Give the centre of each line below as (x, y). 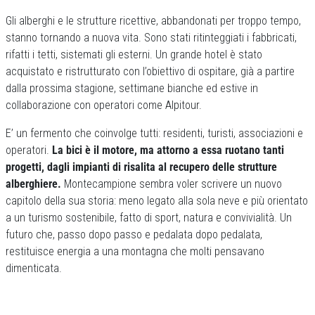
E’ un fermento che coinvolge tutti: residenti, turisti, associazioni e (154, 133)
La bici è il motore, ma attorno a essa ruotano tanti (168, 150)
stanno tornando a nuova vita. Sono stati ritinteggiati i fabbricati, (151, 37)
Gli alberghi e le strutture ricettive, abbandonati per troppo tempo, (153, 20)
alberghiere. (33, 184)
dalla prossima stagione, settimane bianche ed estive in (132, 88)
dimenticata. (34, 268)
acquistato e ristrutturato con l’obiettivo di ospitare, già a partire (150, 71)
